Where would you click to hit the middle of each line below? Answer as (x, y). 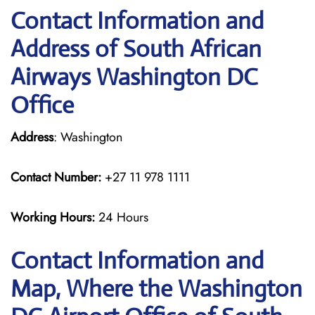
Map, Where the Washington (156, 289)
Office (42, 105)
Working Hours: (54, 217)
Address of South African (136, 49)
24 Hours (123, 217)
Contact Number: (56, 177)
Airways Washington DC (134, 77)
